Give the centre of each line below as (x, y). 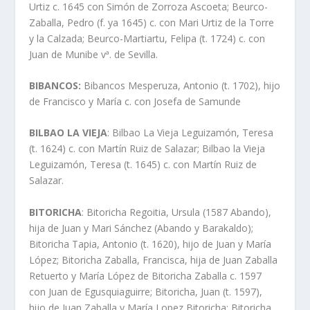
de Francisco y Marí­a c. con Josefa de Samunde (135, 101)
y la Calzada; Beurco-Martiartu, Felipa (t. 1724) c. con (147, 38)
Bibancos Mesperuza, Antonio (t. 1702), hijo (181, 85)
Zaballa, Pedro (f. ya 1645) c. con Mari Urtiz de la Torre (152, 22)
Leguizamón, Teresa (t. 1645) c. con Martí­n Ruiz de (143, 165)
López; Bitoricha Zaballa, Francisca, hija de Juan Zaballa (154, 259)
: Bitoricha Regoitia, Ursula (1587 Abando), (177, 212)
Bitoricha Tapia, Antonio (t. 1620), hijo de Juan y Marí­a (151, 244)
